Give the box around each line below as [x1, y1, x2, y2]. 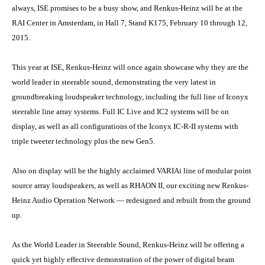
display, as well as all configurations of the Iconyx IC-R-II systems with [11, 122, 238, 131]
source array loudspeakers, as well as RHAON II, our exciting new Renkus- [11, 181, 248, 190]
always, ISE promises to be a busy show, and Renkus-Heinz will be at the [11, 4, 243, 13]
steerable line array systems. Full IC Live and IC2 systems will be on [11, 107, 229, 117]
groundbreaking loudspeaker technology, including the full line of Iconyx [11, 92, 248, 102]
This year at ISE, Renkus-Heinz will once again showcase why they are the [11, 63, 248, 72]
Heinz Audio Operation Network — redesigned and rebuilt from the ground [11, 196, 251, 205]
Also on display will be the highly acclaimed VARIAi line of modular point [11, 166, 251, 176]
